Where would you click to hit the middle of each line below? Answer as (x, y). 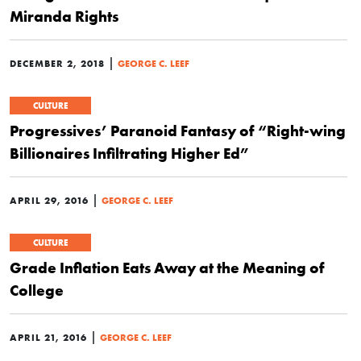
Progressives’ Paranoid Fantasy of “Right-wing (178, 131)
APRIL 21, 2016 (48, 337)
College (37, 290)
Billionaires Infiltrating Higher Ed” (129, 153)
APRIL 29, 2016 (49, 200)
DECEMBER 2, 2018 (57, 63)
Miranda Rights (64, 16)
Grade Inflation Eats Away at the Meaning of (167, 268)
